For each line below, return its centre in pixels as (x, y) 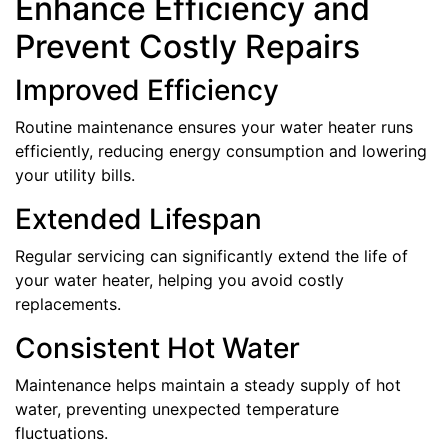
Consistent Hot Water (157, 347)
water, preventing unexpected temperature (177, 408)
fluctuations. (61, 432)
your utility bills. (75, 174)
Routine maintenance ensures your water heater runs (214, 126)
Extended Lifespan (138, 218)
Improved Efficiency (147, 89)
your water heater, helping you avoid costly (179, 279)
